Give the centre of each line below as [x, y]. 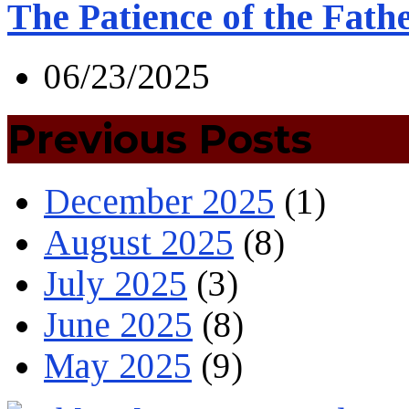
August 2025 [139, 243]
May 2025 [118, 366]
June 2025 [118, 325]
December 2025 [159, 202]
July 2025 [115, 284]
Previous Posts [160, 139]
